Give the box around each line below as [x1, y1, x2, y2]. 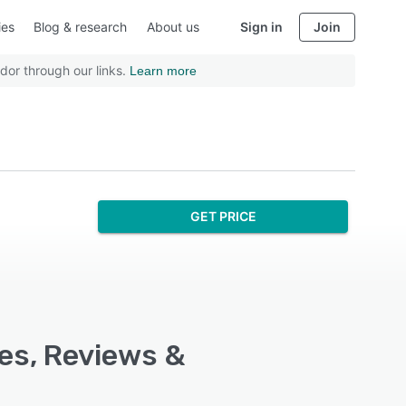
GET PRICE [189, 208, 256, 224]
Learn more [130, 63, 197, 78]
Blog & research [33, 19, 127, 34]
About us [147, 19, 200, 34]
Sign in [240, 19, 283, 34]
